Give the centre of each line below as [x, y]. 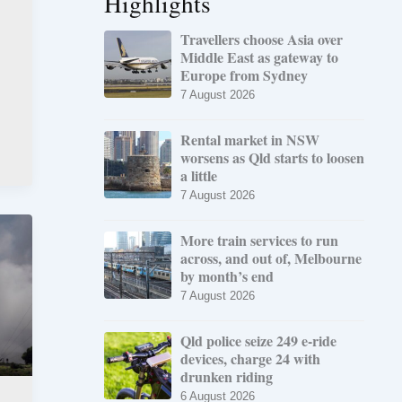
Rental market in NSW [250, 139]
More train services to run [259, 240]
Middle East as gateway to [259, 57]
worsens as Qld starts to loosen [272, 157]
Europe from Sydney [244, 74]
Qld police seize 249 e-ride [258, 340]
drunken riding [227, 376]
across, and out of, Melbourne [271, 258]
